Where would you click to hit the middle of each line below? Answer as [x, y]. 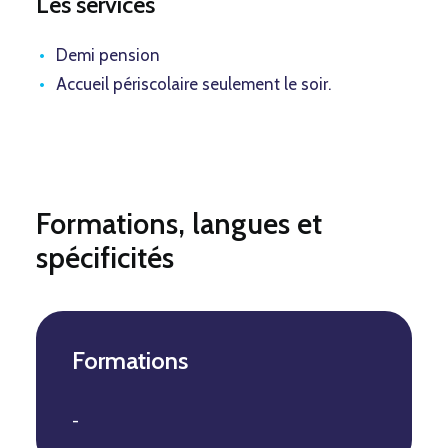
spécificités [105, 257]
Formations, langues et [179, 223]
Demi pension [108, 55]
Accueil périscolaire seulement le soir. [193, 84]
